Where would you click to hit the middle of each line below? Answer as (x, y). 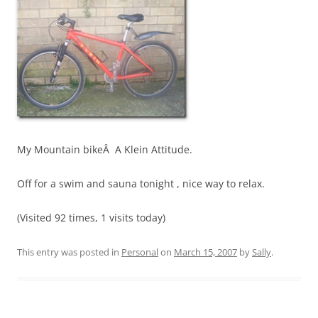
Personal (140, 252)
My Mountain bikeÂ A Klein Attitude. (105, 149)
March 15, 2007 (205, 252)
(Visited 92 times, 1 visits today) (91, 217)
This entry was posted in (69, 252)
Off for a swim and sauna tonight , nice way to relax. (141, 183)
